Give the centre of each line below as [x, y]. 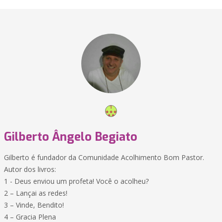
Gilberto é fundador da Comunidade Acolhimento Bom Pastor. [104, 157]
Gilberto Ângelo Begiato [71, 137]
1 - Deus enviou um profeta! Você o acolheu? [76, 181]
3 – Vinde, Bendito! [34, 205]
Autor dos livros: [30, 169]
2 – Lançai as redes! [36, 193]
